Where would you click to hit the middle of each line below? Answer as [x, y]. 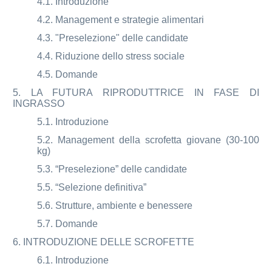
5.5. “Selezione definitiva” [92, 187]
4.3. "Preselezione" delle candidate [113, 38]
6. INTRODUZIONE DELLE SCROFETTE [104, 242]
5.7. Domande [68, 223]
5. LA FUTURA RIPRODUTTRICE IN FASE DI [136, 92]
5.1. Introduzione [73, 121]
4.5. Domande [68, 74]
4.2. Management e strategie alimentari [121, 19]
